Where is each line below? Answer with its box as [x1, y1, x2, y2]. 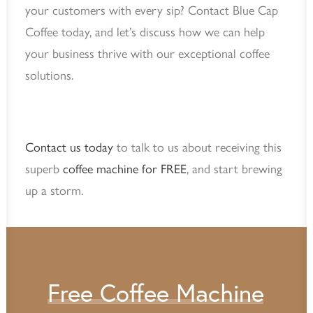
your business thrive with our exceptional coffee [25, 46, 270, 61]
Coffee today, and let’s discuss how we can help [25, 24, 265, 40]
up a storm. [25, 183, 83, 198]
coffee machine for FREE [63, 161, 187, 177]
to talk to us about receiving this [113, 140, 282, 155]
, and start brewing [187, 161, 282, 177]
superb [25, 161, 63, 177]
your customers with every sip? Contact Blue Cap [25, 3, 278, 18]
